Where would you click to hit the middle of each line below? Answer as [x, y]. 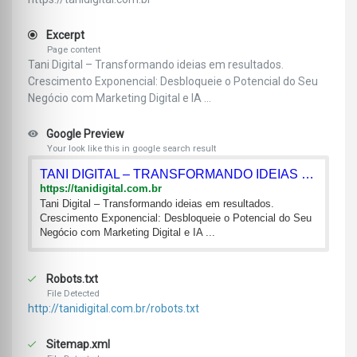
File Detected [73, 294]
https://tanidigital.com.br [101, 189]
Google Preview [84, 134]
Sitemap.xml [77, 345]
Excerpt [64, 35]
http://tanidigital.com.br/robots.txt [114, 309]
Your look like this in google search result [131, 149]
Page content [74, 50]
